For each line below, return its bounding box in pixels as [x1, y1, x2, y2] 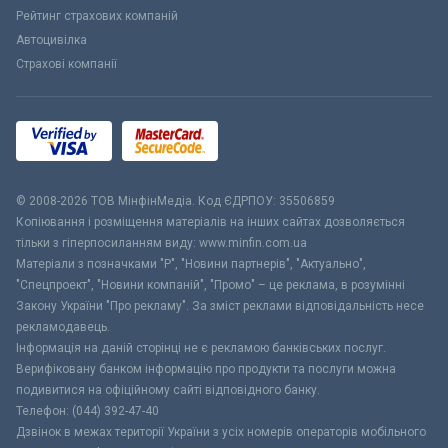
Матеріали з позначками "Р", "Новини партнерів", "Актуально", [16, 256, 366, 271]
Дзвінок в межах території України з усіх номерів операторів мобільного [16, 424, 426, 439]
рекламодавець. [16, 319, 110, 334]
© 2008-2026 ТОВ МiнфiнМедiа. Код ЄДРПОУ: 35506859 [16, 193, 335, 208]
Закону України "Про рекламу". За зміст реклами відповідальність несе [16, 298, 424, 313]
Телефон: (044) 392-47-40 [16, 403, 159, 418]
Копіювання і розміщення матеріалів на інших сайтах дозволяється [16, 214, 405, 229]
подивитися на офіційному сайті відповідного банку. [16, 382, 320, 397]
